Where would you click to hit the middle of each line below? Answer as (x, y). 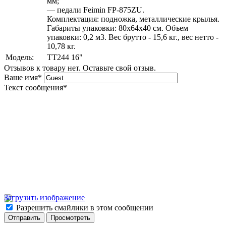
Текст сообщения (34, 88)
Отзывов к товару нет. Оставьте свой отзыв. (80, 68)
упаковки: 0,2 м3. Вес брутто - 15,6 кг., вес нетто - (133, 37)
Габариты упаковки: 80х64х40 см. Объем (118, 28)
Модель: (20, 57)
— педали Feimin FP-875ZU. (96, 10)
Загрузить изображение (44, 197)
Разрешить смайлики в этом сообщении (85, 208)
